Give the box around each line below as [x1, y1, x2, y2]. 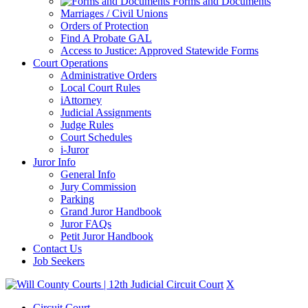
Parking [60, 193, 94, 205]
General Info [60, 168, 115, 180]
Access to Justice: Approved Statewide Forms [60, 45, 258, 56]
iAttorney [60, 94, 102, 106]
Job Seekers [33, 255, 85, 267]
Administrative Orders [60, 69, 157, 81]
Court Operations [33, 57, 108, 69]
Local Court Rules [60, 82, 140, 93]
